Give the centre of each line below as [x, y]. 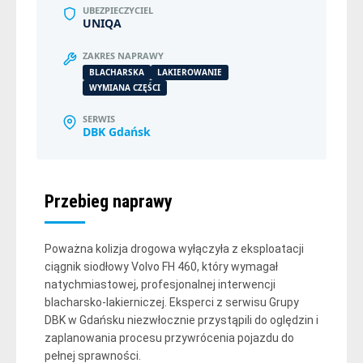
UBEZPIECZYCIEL [118, 10]
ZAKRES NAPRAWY [123, 55]
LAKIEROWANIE [190, 72]
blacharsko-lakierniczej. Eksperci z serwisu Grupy [172, 302]
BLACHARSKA [117, 72]
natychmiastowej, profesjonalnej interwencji [160, 284]
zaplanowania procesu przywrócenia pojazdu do [169, 337]
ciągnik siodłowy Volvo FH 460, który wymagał [161, 266]
